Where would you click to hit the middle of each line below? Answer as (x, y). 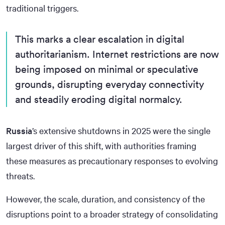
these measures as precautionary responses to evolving (112, 160)
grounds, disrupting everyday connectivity (109, 84)
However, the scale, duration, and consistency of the (105, 199)
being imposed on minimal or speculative (107, 69)
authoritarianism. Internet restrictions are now (117, 54)
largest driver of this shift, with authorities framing (101, 145)
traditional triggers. (42, 8)
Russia (19, 130)
